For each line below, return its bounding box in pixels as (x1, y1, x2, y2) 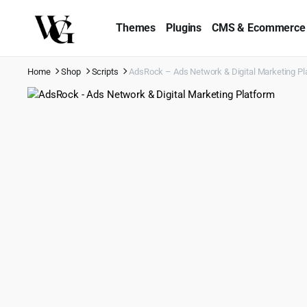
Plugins (166, 21, 202, 34)
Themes (116, 21, 156, 34)
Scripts (91, 66, 119, 77)
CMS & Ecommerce (212, 21, 306, 34)
